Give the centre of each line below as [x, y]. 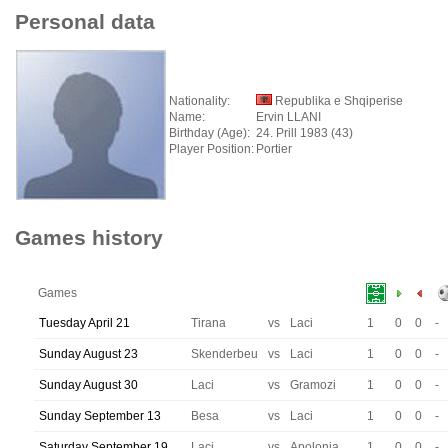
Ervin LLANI [288, 117]
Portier [274, 149]
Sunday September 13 [100, 416]
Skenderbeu [224, 354]
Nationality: [199, 101]
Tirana [208, 323]
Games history [89, 237]
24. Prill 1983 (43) [304, 133]
